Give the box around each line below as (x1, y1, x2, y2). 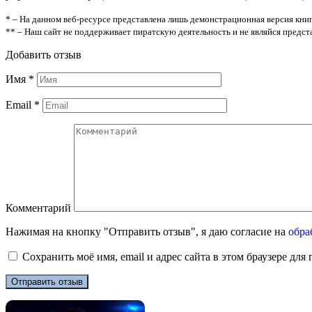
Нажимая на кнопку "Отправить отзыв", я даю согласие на (6, 225, 288, 237)
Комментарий (6, 201, 71, 214)
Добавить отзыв (6, 48, 81, 61)
